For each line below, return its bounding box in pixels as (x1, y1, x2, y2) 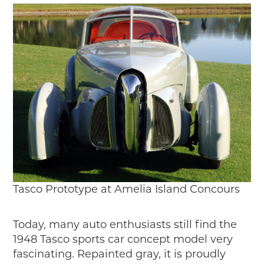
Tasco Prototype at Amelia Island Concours (13, 182, 240, 196)
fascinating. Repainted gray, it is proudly (13, 247, 226, 260)
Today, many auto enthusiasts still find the (13, 217, 237, 231)
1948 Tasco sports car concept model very (13, 232, 233, 246)
